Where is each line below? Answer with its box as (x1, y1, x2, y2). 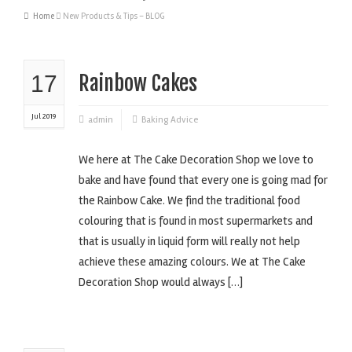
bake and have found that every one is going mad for (78, 173, 328, 187)
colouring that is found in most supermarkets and (78, 214, 313, 228)
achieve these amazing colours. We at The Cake (78, 255, 306, 269)
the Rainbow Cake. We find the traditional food (78, 193, 300, 207)
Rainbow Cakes (78, 71, 197, 96)
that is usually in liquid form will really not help (78, 234, 300, 248)
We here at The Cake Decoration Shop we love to (78, 152, 313, 167)
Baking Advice (141, 114, 198, 126)
